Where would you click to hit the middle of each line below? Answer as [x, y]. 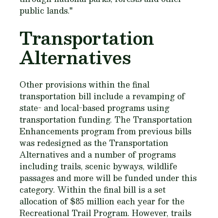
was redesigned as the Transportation [94, 143]
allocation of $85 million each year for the [102, 201]
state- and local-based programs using [94, 108]
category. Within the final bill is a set [92, 190]
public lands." [46, 10]
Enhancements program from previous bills [105, 131]
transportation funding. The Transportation [106, 119]
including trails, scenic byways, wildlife [98, 166]
